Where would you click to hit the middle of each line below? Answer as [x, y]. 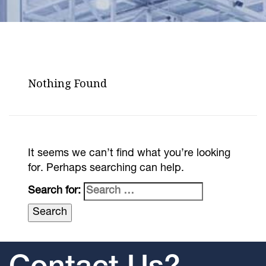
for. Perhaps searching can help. [106, 169]
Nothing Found [68, 83]
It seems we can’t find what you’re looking [129, 154]
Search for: [55, 191]
